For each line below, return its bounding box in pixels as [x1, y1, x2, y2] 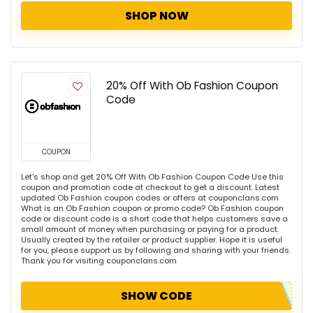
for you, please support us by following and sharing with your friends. [21, 245, 291, 256]
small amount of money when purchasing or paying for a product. [21, 224, 279, 235]
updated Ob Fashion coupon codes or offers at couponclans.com [21, 192, 279, 204]
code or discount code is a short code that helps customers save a [21, 213, 288, 225]
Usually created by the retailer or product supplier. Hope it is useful [21, 234, 282, 246]
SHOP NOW [124, 8, 189, 24]
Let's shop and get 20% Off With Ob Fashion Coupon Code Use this [21, 171, 284, 183]
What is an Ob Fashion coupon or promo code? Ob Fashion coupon [21, 203, 284, 214]
